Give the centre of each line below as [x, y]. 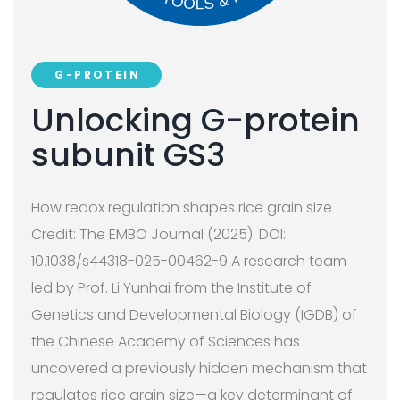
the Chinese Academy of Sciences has [166, 341]
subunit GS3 [128, 154]
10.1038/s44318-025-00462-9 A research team [189, 261]
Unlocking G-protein [196, 120]
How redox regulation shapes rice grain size [182, 207]
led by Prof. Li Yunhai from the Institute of [171, 287]
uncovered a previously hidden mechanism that [199, 368]
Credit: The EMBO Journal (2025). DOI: [158, 234]
